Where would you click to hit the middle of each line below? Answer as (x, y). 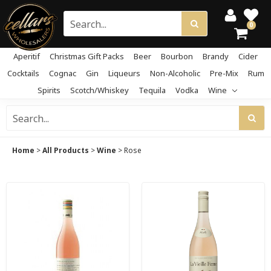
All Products (66, 150)
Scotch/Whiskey (100, 90)
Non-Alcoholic (175, 73)
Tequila (152, 90)
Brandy (216, 56)
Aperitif (27, 56)
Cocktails (23, 73)
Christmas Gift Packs (87, 56)
